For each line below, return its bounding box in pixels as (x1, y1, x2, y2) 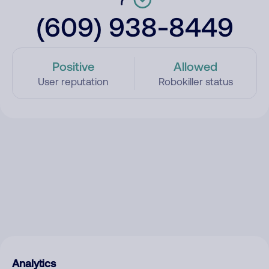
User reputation (38, 76, 109, 88)
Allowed (174, 59, 218, 73)
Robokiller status (158, 76, 233, 88)
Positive (52, 59, 95, 73)
